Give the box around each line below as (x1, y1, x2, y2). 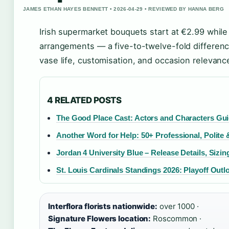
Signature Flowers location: (48, 214, 151, 223)
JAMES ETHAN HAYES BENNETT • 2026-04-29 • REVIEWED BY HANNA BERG (23, 6, 224, 12)
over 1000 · (157, 201, 199, 211)
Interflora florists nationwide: (48, 201, 157, 211)
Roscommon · (151, 214, 202, 223)
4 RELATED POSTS (47, 95, 122, 105)
